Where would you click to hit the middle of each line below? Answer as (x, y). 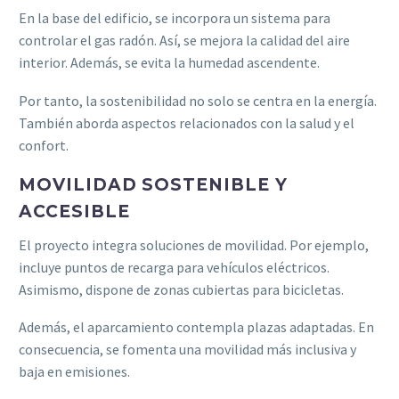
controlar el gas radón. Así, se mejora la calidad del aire (184, 41)
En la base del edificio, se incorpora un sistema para (175, 18)
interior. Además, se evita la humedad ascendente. (169, 63)
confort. (44, 145)
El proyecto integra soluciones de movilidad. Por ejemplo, (194, 244)
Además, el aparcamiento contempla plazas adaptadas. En (196, 327)
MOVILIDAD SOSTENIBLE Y (153, 185)
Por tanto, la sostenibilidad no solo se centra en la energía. (198, 100)
